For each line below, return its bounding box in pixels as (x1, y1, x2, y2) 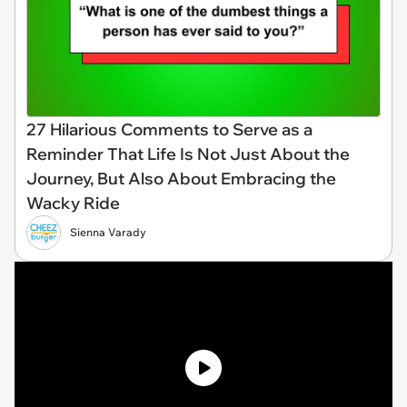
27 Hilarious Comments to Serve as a (26, 118, 313, 140)
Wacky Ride (26, 192, 120, 213)
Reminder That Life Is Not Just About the (26, 143, 350, 164)
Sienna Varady (70, 224, 146, 239)
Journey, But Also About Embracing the (26, 167, 336, 189)
